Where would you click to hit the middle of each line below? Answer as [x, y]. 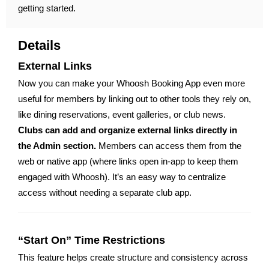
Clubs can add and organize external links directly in [128, 130]
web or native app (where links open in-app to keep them [128, 161]
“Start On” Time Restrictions [92, 240]
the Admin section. [58, 146]
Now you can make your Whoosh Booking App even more [131, 83]
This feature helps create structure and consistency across [133, 257]
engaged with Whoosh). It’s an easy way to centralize [122, 177]
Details [39, 45]
